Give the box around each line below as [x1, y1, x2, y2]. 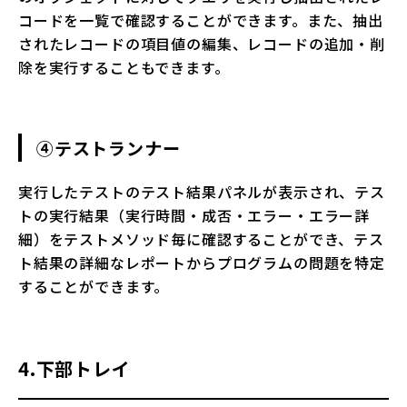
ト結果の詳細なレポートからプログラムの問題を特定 [18, 252, 385, 274]
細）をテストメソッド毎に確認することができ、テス [18, 228, 384, 251]
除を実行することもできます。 [18, 56, 230, 79]
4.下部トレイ [18, 355, 131, 382]
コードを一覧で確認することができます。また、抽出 [18, 9, 383, 32]
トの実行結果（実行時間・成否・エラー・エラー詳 [18, 204, 371, 227]
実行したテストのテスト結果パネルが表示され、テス [18, 181, 385, 203]
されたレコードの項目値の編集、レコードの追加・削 [18, 33, 385, 55]
